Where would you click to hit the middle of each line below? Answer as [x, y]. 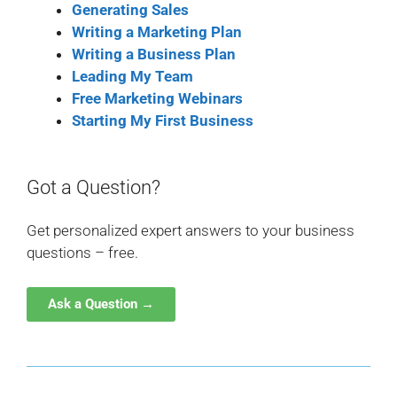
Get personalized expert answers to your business [191, 230]
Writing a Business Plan [154, 54]
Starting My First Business [163, 121]
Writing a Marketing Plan [157, 32]
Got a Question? [93, 187]
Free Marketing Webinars [157, 99]
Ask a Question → [101, 304]
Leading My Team [132, 77]
